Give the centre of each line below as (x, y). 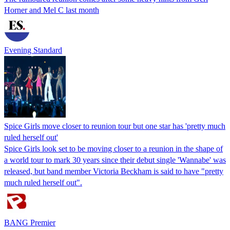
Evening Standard (33, 50)
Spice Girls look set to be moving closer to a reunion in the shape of (113, 148)
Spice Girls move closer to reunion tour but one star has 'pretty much (115, 126)
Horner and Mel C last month (52, 10)
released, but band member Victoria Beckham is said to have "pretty (114, 171)
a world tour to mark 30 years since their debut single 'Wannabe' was (115, 160)
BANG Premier (30, 222)
